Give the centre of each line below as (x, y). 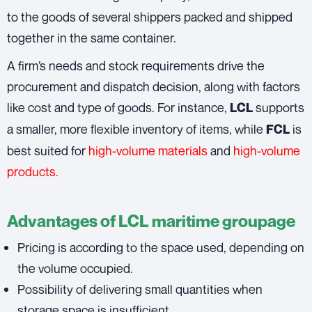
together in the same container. (92, 37)
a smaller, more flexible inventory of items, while (136, 128)
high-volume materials (148, 150)
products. (33, 171)
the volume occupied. (75, 268)
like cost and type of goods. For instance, (118, 107)
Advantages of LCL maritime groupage (151, 221)
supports (279, 107)
